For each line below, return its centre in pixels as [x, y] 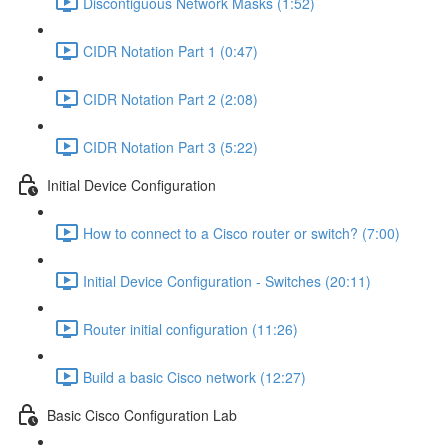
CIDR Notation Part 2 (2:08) [170, 98]
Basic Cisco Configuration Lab [142, 414]
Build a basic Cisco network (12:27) [194, 376]
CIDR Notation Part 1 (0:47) [170, 50]
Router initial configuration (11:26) [190, 328]
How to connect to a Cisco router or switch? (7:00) [241, 232]
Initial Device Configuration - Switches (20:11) [227, 280]
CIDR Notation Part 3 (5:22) [170, 146]
